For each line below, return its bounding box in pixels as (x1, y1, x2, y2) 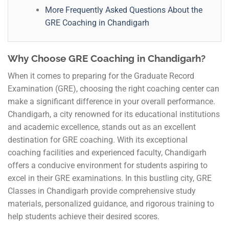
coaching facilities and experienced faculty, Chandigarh (8, 147, 207, 157)
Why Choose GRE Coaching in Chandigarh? (8, 53, 205, 64)
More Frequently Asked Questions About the (44, 5, 202, 15)
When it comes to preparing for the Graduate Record (8, 71, 194, 81)
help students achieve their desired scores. (8, 211, 159, 221)
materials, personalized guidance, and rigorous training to (8, 198, 214, 209)
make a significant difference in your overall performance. (8, 96, 215, 106)
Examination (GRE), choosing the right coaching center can (8, 83, 219, 94)
